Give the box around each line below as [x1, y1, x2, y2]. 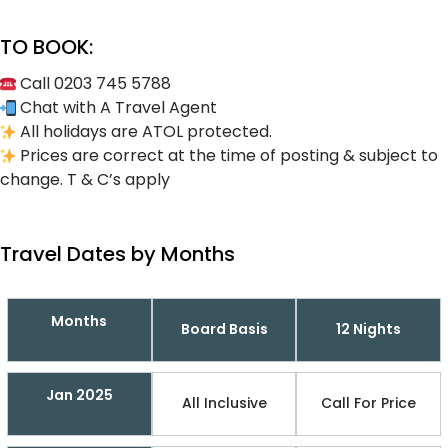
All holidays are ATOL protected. [16, 119, 272, 143]
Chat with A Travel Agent [16, 95, 217, 119]
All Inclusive [181, 393, 267, 414]
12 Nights [336, 319, 402, 340]
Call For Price [321, 393, 417, 414]
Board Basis [180, 319, 268, 340]
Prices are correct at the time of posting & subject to [16, 143, 438, 167]
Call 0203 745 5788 [16, 71, 171, 95]
